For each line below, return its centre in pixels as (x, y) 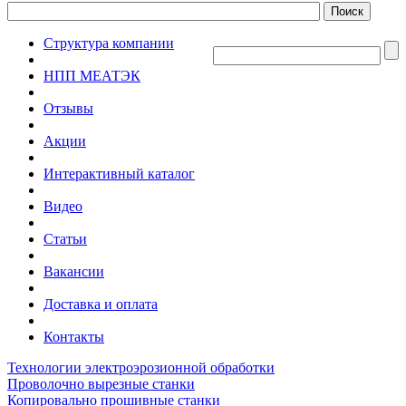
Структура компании (109, 43)
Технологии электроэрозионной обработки (141, 367)
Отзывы (68, 108)
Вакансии (74, 271)
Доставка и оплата (101, 304)
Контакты (74, 337)
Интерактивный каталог (119, 174)
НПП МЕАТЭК (92, 76)
